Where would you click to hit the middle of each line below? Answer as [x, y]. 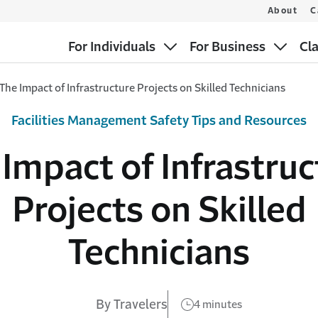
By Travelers [131, 304]
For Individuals [112, 47]
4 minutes [218, 304]
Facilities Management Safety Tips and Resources [159, 121]
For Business [228, 47]
